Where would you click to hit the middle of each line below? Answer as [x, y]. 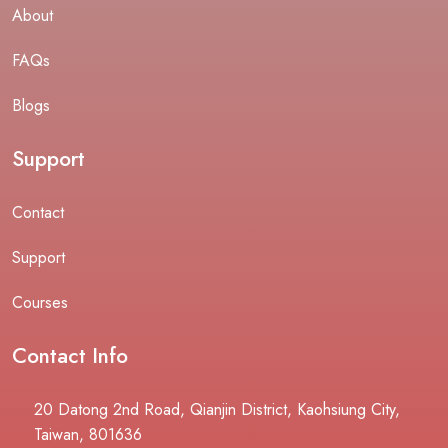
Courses [40, 302]
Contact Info [70, 355]
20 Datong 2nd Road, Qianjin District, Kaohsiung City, [217, 409]
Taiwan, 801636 [88, 434]
